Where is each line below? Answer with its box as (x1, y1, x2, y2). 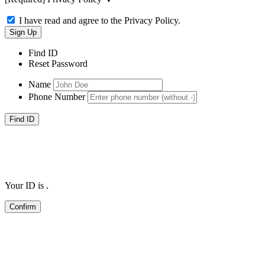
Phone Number (28, 91, 85, 102)
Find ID (28, 47, 58, 58)
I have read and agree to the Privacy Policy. (19, 15, 180, 25)
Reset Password (28, 58, 88, 69)
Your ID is (5, 180, 46, 190)
